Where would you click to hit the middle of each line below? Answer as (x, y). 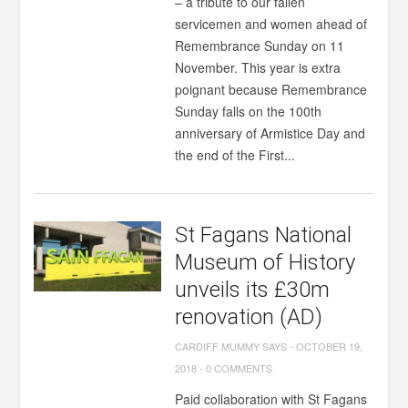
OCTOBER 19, (330, 346)
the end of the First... (235, 155)
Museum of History (265, 262)
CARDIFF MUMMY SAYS (231, 346)
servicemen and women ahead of (271, 24)
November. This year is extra (258, 67)
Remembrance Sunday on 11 (260, 46)
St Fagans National (264, 235)
